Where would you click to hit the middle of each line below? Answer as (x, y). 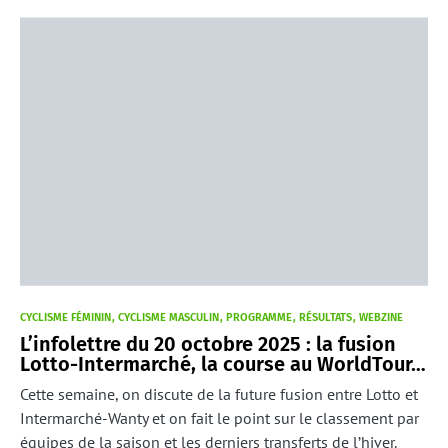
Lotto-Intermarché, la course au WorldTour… (223, 363)
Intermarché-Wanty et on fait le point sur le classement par (219, 417)
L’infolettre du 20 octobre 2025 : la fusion (208, 343)
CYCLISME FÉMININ (65, 317)
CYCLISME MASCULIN (168, 317)
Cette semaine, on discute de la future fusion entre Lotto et (219, 393)
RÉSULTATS (325, 317)
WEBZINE (381, 317)
